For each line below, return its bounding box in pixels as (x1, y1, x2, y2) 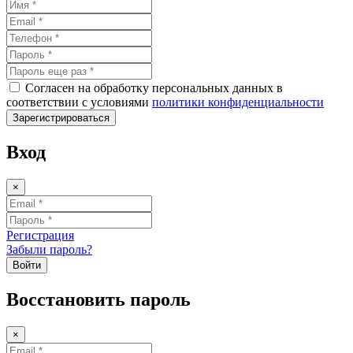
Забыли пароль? (6, 243, 92, 257)
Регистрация (6, 229, 74, 243)
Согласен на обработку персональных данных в (25, 81, 283, 95)
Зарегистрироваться (13, 112, 110, 124)
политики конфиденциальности (152, 95, 324, 110)
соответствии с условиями (6, 95, 152, 110)
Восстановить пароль (6, 288, 191, 310)
